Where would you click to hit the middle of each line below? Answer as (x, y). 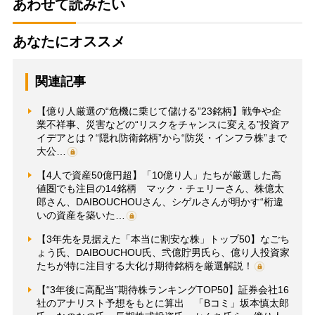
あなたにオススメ (69, 41)
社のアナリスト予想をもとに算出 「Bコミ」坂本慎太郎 (162, 303)
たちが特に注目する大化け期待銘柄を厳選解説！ (144, 265)
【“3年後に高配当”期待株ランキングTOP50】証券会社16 (162, 289)
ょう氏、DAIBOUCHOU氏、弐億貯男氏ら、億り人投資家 (163, 252)
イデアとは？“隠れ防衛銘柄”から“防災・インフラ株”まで (161, 137)
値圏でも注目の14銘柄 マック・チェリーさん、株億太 (160, 188)
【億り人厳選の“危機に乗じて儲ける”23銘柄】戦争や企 (159, 111)
